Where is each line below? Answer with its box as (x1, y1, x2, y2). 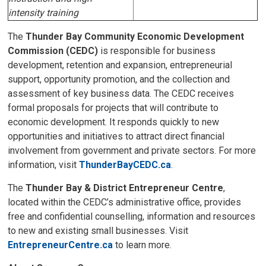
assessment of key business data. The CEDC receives (8, 88, 235, 99)
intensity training (8, 7, 79, 18)
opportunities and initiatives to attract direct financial (8, 131, 225, 142)
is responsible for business (98, 45, 216, 56)
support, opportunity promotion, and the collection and (8, 74, 230, 85)
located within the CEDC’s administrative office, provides (8, 197, 242, 208)
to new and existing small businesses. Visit (8, 225, 189, 236)
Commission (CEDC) (8, 45, 99, 56)
